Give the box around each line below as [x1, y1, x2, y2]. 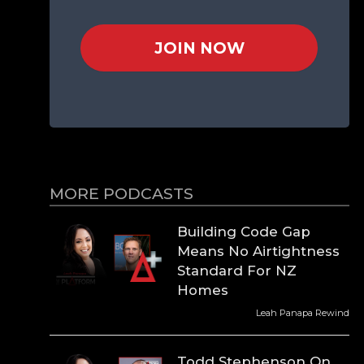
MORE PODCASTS [49, 183, 193, 203]
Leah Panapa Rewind [255, 307, 349, 319]
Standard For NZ [177, 262, 297, 279]
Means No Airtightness [177, 243, 340, 260]
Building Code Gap [177, 223, 311, 240]
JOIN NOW [154, 37, 245, 58]
